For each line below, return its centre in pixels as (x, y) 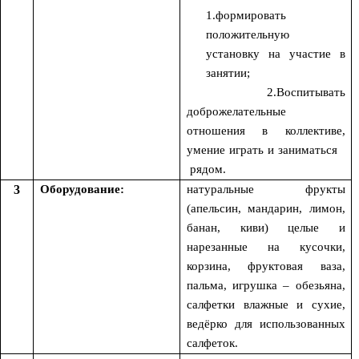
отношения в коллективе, (266, 130)
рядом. (206, 169)
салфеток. (212, 343)
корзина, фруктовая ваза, (266, 266)
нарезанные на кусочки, (266, 246)
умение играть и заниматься (266, 149)
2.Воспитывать (266, 92)
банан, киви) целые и (266, 227)
